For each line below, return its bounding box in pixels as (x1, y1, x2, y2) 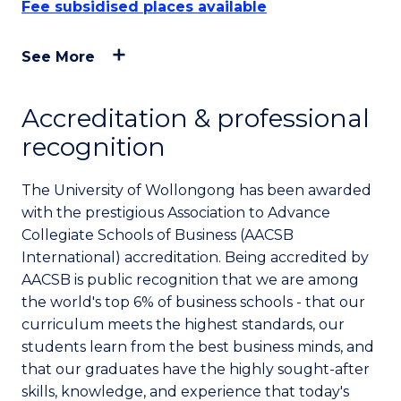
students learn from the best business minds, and (21, 338, 374, 355)
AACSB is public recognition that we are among (21, 271, 359, 288)
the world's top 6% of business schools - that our (21, 294, 365, 311)
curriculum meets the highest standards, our (21, 316, 345, 333)
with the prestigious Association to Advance (21, 204, 330, 221)
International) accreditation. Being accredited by (21, 249, 369, 266)
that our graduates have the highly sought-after (21, 361, 370, 378)
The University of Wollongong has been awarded (21, 182, 371, 199)
